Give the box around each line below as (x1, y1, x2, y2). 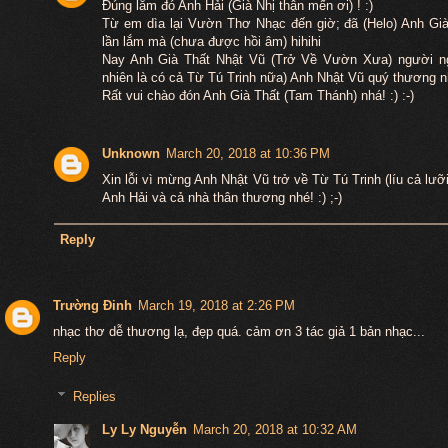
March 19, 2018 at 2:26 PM (138, 298, 295, 314)
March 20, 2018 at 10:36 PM (165, 145, 330, 161)
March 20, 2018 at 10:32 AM (192, 422, 357, 438)
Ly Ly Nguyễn (101, 422, 187, 438)
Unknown (101, 145, 160, 161)
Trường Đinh (53, 298, 132, 314)
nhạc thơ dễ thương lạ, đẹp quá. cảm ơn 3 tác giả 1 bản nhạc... (53, 324, 425, 340)
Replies (72, 388, 116, 404)
